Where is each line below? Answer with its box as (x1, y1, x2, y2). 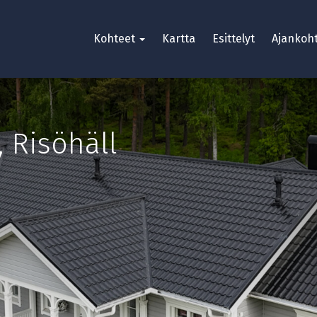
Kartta (162, 32, 195, 45)
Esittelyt (212, 32, 255, 45)
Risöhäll (11, 127, 117, 161)
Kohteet (93, 32, 138, 45)
